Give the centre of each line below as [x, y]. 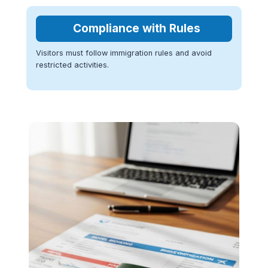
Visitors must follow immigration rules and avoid [124, 53]
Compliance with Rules [136, 28]
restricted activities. [72, 65]
